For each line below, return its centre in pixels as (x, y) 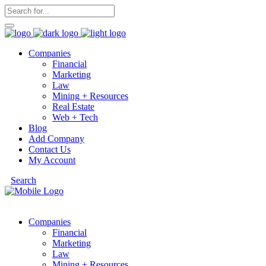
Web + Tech (75, 117)
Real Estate (73, 107)
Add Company (56, 139)
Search (23, 180)
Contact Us (50, 149)
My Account (52, 160)
